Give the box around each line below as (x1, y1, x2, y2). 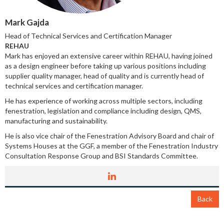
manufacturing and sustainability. (5, 116, 107, 125)
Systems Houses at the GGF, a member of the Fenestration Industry (5, 141, 218, 150)
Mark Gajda (5, 17, 49, 28)
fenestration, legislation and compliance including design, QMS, (5, 106, 201, 115)
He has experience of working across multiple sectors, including (5, 96, 202, 105)
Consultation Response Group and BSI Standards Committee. (5, 151, 198, 160)
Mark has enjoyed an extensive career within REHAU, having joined (5, 51, 212, 60)
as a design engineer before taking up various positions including (5, 61, 206, 70)
